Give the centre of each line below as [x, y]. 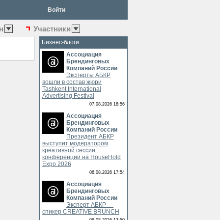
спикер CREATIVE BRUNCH [81, 212]
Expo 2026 [57, 164]
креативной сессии [69, 150]
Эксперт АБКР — [90, 205]
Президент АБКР [90, 137]
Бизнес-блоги [60, 42]
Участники [52, 29]
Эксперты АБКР [88, 75]
